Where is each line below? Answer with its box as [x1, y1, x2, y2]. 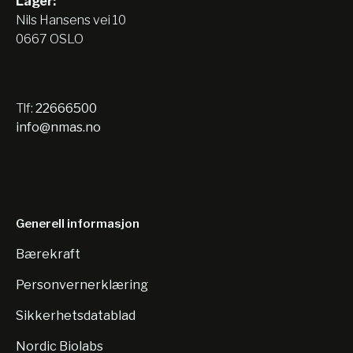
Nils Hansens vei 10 [16, 13, 126, 28]
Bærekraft [16, 247, 80, 262]
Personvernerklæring [16, 277, 148, 292]
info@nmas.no [16, 120, 101, 135]
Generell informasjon [16, 217, 139, 231]
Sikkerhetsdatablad [16, 308, 136, 323]
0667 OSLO [16, 32, 84, 46]
